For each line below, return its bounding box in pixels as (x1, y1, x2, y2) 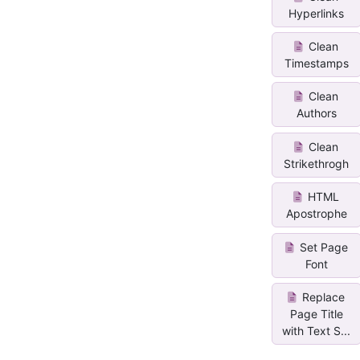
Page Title (289, 306, 343, 321)
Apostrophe (285, 207, 347, 221)
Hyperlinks (288, 6, 345, 20)
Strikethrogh (284, 156, 350, 170)
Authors (296, 106, 337, 121)
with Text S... (282, 323, 351, 337)
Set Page (296, 239, 348, 254)
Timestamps (284, 56, 349, 71)
